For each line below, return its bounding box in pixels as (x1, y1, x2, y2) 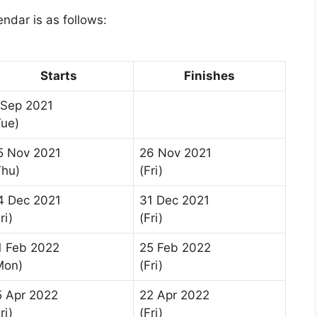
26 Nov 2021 (139, 146, 212, 161)
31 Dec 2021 (139, 193, 209, 208)
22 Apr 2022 (139, 288, 209, 303)
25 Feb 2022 (139, 241, 211, 255)
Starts (40, 69, 77, 83)
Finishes (184, 69, 235, 83)
